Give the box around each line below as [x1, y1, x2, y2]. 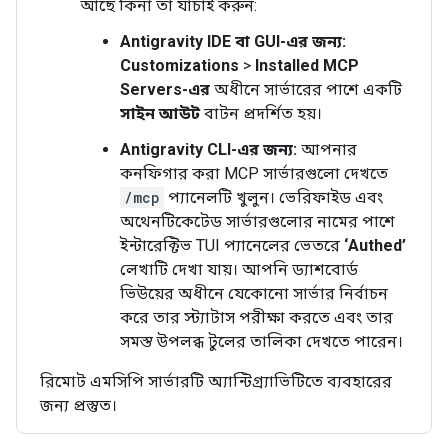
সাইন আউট [120, 104, 200, 123]
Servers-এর [120, 80, 210, 99]
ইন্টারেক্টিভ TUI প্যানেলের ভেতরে [120, 236, 344, 255]
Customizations [120, 56, 239, 75]
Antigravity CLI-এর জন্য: [120, 140, 297, 159]
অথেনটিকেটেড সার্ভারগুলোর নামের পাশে [120, 212, 395, 231]
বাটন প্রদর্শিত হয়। [200, 104, 322, 123]
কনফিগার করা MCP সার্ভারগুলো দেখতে [120, 164, 388, 183]
